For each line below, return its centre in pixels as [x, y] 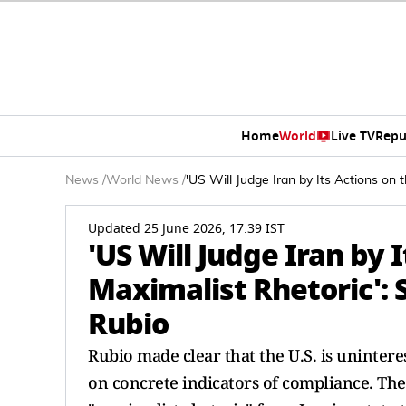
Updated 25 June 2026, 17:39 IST [186, 229]
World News [142, 180]
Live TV [353, 136]
